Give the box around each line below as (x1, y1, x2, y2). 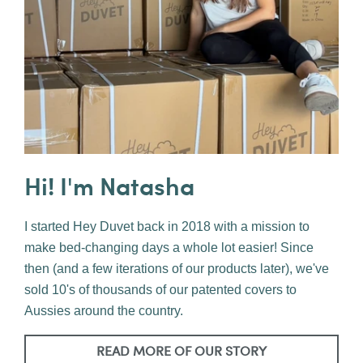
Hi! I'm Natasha (24, 168, 194, 203)
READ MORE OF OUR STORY (96, 341, 267, 361)
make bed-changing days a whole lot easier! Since (24, 241, 314, 255)
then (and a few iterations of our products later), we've (24, 262, 329, 276)
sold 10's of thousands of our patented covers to (24, 283, 297, 297)
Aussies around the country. (24, 304, 183, 318)
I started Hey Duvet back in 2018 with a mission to (24, 220, 310, 234)
